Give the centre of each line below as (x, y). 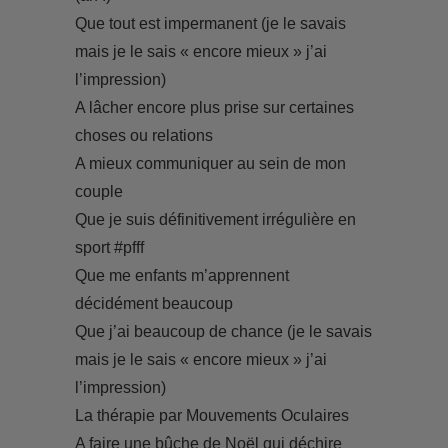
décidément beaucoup (153, 303)
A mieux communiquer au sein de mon (210, 163)
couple (98, 191)
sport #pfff (109, 247)
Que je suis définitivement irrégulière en (215, 219)
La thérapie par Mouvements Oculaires (211, 415)
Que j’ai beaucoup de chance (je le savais (223, 331)
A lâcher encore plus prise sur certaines (214, 107)
